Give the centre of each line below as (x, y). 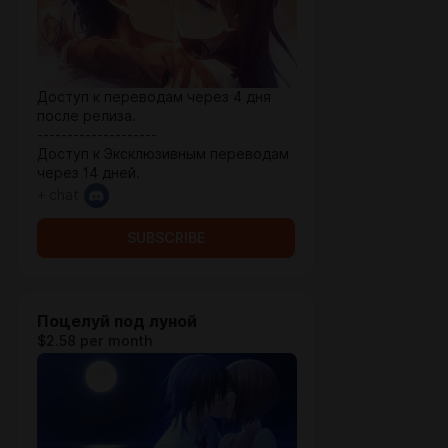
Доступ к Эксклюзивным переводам (163, 154)
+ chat (58, 195)
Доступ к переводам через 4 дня (154, 97)
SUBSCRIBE (166, 238)
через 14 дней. (88, 173)
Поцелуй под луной (117, 321)
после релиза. (86, 116)
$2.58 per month (94, 341)
